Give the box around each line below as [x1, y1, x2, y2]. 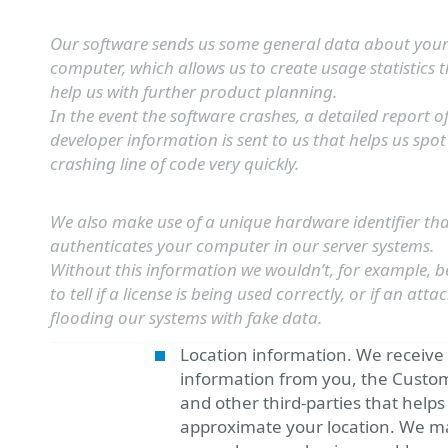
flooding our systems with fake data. [50, 306, 322, 329]
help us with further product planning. [50, 80, 337, 103]
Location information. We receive [180, 343, 444, 366]
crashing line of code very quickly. [50, 152, 299, 175]
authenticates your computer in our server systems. [50, 234, 434, 257]
